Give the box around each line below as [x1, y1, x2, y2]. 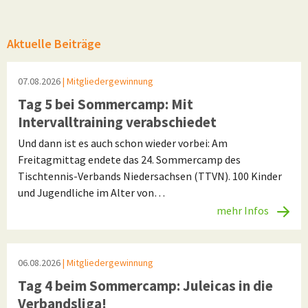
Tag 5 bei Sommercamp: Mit [18, 94, 193, 113]
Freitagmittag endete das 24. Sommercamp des [18, 152, 241, 166]
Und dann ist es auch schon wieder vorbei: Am [18, 135, 228, 150]
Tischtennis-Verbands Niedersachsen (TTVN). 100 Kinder [18, 168, 282, 183]
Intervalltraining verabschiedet [18, 112, 217, 131]
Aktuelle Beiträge [7, 35, 101, 52]
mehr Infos [217, 203, 271, 217]
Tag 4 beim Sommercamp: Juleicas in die [18, 276, 273, 295]
